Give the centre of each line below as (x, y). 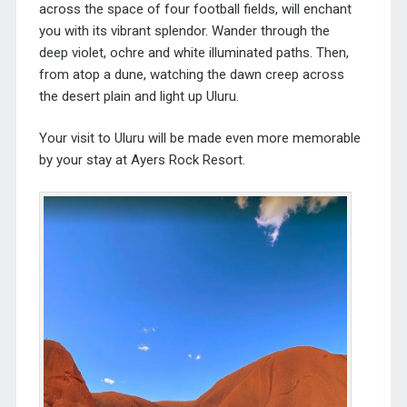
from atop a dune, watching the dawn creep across (191, 74)
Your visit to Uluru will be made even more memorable (199, 139)
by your (62, 160)
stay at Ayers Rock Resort (164, 160)
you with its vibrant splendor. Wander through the (184, 30)
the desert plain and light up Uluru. (139, 96)
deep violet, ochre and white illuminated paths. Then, (194, 52)
